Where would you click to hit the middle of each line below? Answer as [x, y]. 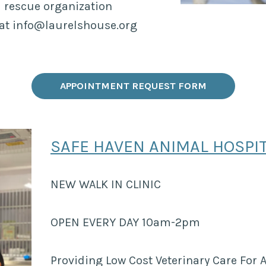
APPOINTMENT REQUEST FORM [133, 85]
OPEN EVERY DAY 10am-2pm [125, 222]
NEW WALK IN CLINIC [105, 184]
